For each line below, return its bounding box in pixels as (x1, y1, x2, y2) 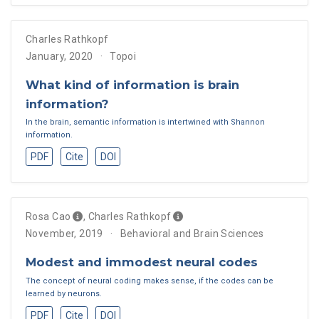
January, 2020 (26, 50, 93, 62)
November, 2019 (26, 228, 103, 240)
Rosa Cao (26, 211, 71, 223)
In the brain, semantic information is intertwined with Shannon (26, 117, 265, 127)
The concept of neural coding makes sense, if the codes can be (26, 276, 273, 286)
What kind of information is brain (26, 77, 239, 92)
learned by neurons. (26, 288, 102, 298)
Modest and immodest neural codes (26, 255, 258, 270)
